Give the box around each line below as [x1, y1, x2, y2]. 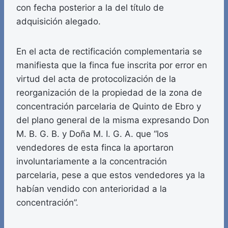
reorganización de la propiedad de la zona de [16, 88, 202, 98]
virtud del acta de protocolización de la [16, 74, 176, 84]
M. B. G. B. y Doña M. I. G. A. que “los [16, 129, 168, 139]
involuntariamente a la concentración [16, 156, 167, 167]
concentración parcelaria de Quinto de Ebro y [16, 101, 201, 112]
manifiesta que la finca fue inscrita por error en [16, 60, 207, 71]
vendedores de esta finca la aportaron [16, 142, 174, 153]
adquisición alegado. [16, 16, 101, 27]
